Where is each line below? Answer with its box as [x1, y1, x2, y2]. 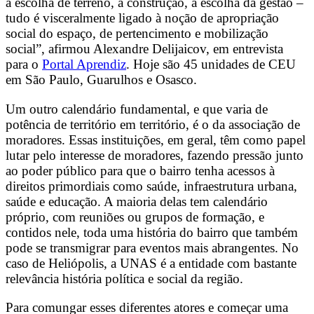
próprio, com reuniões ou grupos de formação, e [6, 209, 264, 224]
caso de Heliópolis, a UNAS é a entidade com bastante [6, 255, 296, 271]
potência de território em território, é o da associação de [6, 116, 300, 132]
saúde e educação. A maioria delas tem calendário [6, 193, 268, 209]
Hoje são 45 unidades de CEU [133, 57, 296, 72]
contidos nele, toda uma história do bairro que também [6, 224, 298, 240]
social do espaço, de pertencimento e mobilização [6, 26, 268, 41]
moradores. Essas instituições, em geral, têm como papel [6, 132, 306, 147]
